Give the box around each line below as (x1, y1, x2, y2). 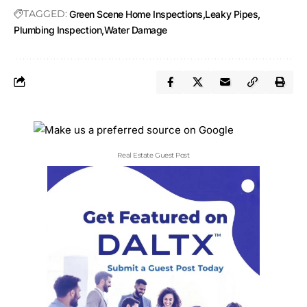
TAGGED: (23, 7, 67, 20)
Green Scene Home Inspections (69, 8, 203, 20)
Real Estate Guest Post (117, 150, 190, 160)
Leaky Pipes (205, 8, 258, 20)
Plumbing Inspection (14, 23, 102, 36)
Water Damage (103, 23, 167, 36)
